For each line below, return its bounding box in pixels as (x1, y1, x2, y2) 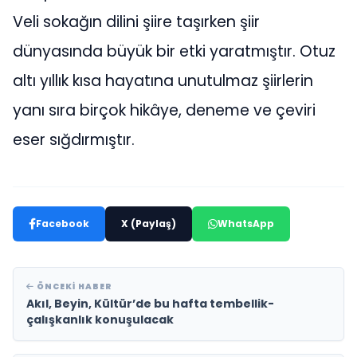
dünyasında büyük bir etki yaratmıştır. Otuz (13, 40, 335, 62)
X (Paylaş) (121, 216, 176, 230)
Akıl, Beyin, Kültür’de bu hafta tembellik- (26, 295, 274, 312)
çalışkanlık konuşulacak (26, 311, 174, 328)
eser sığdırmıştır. (13, 128, 135, 151)
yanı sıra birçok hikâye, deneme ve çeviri (13, 99, 316, 121)
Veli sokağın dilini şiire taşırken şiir (13, 10, 260, 33)
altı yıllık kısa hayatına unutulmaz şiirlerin (13, 69, 313, 92)
